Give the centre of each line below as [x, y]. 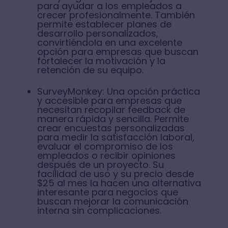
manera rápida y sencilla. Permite [113, 119]
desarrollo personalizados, [97, 33]
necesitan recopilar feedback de [111, 110]
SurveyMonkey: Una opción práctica [118, 91]
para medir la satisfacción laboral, [116, 137]
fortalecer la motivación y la [101, 61]
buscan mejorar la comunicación [112, 201]
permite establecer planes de [104, 24]
